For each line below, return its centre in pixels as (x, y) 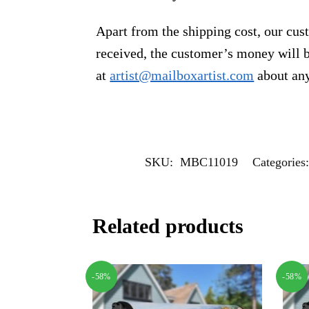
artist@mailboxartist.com (182, 75)
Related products (168, 226)
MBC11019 (209, 162)
